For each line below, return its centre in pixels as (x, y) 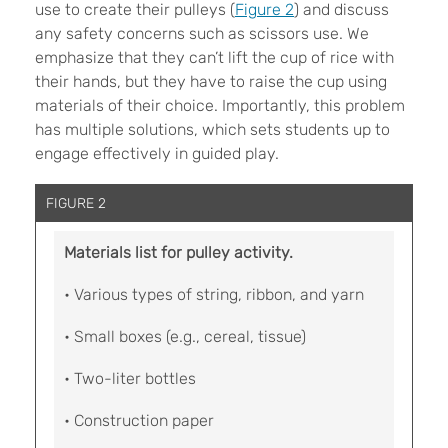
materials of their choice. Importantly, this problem (220, 105)
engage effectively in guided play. (157, 153)
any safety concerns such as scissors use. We (202, 33)
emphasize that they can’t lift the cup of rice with (214, 57)
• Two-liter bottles (130, 378)
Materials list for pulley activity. (178, 252)
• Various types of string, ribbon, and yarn (214, 294)
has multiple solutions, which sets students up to (212, 129)
